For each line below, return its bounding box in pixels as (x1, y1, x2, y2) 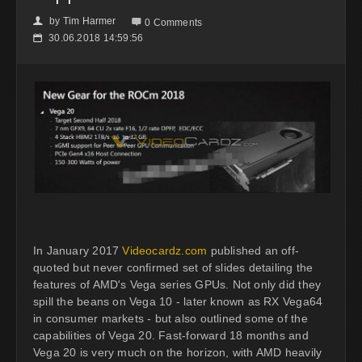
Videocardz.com (122, 244, 208, 257)
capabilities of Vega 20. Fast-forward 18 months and (33, 329, 309, 342)
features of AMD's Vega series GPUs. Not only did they (33, 278, 322, 291)
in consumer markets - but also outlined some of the (33, 312, 308, 325)
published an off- (207, 244, 300, 257)
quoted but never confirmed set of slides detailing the (33, 261, 314, 274)
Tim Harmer (62, 15, 116, 27)
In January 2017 (33, 244, 123, 257)
